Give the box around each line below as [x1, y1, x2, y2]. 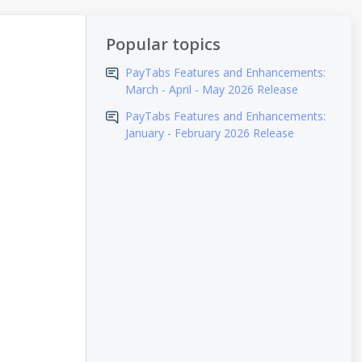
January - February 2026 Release [124, 125, 294, 141]
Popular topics [105, 33, 221, 55]
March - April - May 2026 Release [124, 82, 298, 97]
